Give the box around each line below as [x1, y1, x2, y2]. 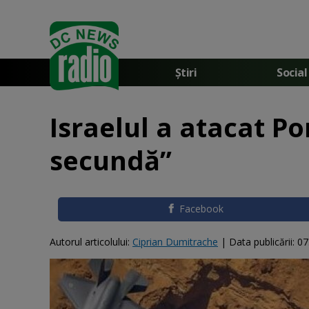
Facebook [179, 202, 224, 215]
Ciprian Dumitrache [132, 235, 218, 248]
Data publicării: [229, 235, 297, 248]
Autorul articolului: [50, 235, 132, 248]
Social [277, 64, 307, 80]
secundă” [50, 142, 172, 178]
